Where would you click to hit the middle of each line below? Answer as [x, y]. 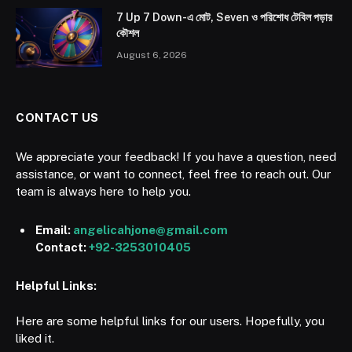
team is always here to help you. [103, 191]
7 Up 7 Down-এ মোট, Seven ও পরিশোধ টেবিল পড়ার [224, 17]
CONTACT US [57, 117]
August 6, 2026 [152, 55]
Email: [54, 229]
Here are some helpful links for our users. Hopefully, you [170, 321]
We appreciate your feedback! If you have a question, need [176, 156]
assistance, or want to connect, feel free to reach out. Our [173, 174]
